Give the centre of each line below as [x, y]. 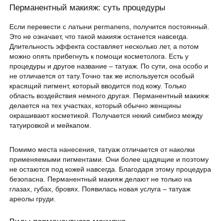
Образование [47, 11]
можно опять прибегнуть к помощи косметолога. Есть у [99, 56]
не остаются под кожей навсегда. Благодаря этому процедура [110, 169]
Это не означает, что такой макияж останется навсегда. [99, 37]
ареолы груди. [33, 199]
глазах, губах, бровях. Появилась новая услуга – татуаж [100, 189]
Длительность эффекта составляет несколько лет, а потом [104, 47]
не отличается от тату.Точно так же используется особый [102, 76]
